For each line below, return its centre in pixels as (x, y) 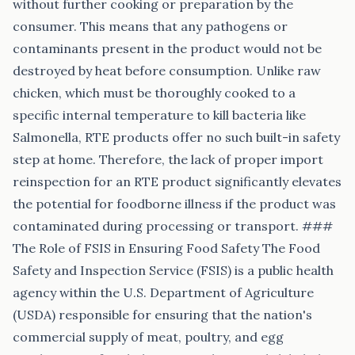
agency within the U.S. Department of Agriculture (163, 292)
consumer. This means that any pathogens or (150, 26)
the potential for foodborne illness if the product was (174, 204)
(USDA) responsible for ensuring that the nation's (162, 315)
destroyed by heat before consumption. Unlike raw (167, 71)
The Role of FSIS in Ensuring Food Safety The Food (166, 248)
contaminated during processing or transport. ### (173, 226)
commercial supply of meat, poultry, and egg (148, 337)
